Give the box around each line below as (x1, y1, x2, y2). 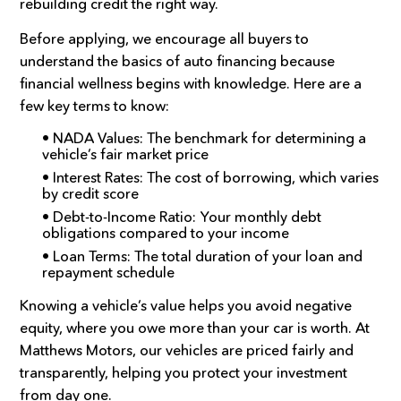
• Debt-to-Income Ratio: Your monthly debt (42, 207, 322, 226)
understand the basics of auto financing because (20, 51, 336, 70)
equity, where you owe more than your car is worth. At (20, 318, 371, 337)
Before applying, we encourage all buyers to (20, 29, 310, 47)
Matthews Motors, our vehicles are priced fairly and (20, 340, 354, 359)
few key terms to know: (20, 96, 170, 115)
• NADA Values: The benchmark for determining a (42, 128, 367, 147)
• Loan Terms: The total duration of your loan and (42, 246, 363, 265)
